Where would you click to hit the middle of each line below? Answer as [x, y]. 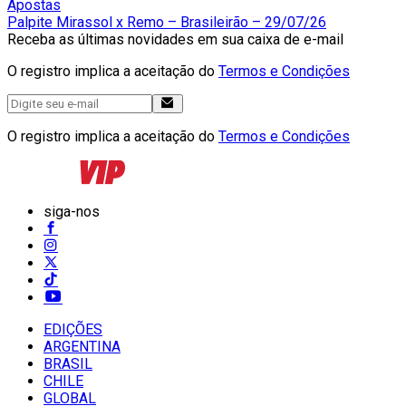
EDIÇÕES [73, 329]
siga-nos [72, 211]
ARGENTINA [82, 346]
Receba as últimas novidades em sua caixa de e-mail [175, 39]
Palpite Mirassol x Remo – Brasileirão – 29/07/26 [167, 22]
